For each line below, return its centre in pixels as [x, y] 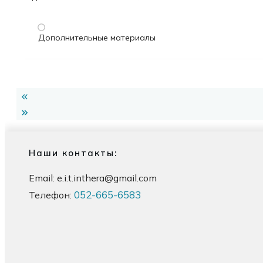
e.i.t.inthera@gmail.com [107, 178]
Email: [43, 178]
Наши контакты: [73, 153]
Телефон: [51, 195]
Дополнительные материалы [97, 38]
